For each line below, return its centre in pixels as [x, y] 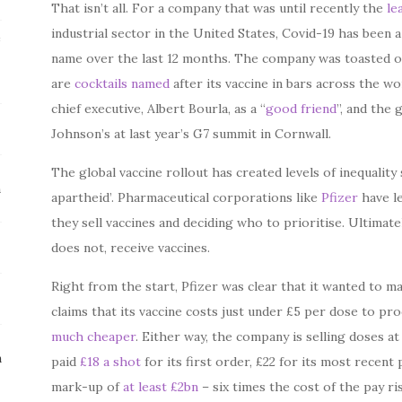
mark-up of [87, 387]
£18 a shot [111, 362]
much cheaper [94, 336]
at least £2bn [161, 387]
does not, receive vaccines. [131, 248]
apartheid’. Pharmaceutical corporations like [187, 197]
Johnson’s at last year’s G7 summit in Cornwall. [192, 134]
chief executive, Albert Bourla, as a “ [159, 109]
